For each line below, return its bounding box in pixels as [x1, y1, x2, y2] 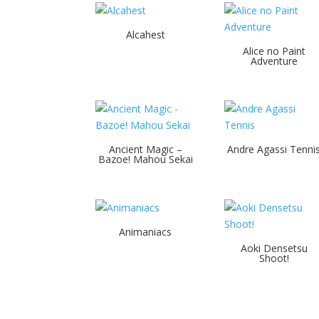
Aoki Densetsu [240, 241, 308, 256]
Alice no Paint [242, 43, 305, 58]
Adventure [250, 53, 298, 68]
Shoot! [258, 251, 289, 266]
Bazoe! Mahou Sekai [98, 152, 193, 167]
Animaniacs [119, 225, 172, 239]
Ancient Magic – [108, 142, 182, 157]
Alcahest [125, 27, 165, 41]
